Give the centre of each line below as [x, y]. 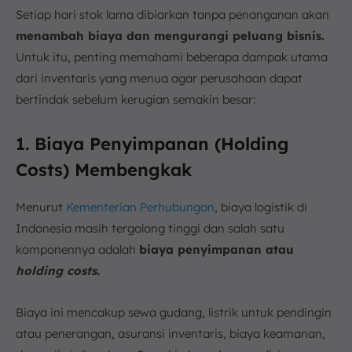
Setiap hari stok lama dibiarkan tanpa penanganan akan [172, 15]
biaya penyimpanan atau [216, 250]
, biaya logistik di [261, 207]
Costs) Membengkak [104, 170]
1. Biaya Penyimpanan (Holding [152, 144]
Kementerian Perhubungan [140, 207]
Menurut [41, 207]
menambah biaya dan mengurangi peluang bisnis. [170, 36]
